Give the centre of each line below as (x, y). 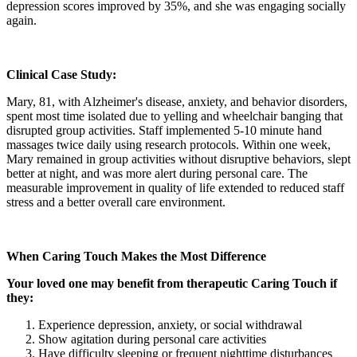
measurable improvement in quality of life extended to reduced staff (175, 187)
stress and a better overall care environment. (116, 202)
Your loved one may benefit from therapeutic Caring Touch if (172, 283)
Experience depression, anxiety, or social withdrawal (170, 324)
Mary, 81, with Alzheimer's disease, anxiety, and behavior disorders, (177, 101)
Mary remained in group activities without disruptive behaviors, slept (178, 159)
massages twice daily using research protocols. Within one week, (169, 144)
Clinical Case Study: (61, 74)
